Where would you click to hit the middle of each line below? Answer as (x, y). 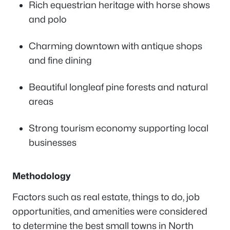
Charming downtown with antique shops (116, 46)
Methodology (43, 176)
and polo (48, 19)
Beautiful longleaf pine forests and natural (118, 87)
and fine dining (60, 60)
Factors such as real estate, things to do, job (106, 197)
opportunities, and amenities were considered (110, 211)
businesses (53, 142)
